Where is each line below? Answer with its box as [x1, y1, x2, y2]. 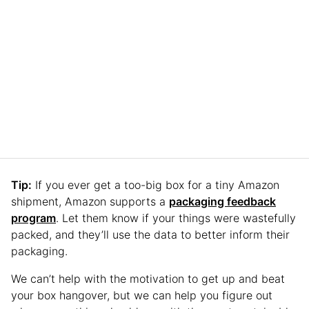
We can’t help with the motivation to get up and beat [11, 271, 285, 286]
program [11, 210, 56, 225]
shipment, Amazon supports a [11, 194, 169, 208]
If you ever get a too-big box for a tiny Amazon [32, 177, 279, 192]
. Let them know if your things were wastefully [56, 210, 296, 225]
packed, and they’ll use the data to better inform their [11, 227, 290, 241]
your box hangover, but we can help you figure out [11, 288, 272, 302]
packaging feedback [169, 194, 276, 208]
